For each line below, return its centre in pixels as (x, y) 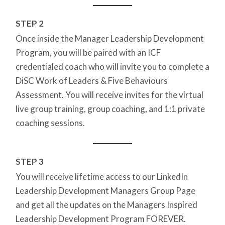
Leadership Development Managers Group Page (105, 191)
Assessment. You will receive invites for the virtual (109, 95)
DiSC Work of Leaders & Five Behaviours (92, 81)
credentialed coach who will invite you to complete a (113, 67)
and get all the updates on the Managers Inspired (106, 205)
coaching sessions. (51, 123)
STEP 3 (30, 162)
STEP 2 (30, 24)
